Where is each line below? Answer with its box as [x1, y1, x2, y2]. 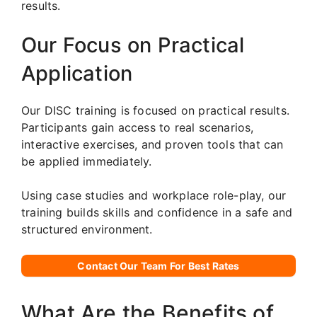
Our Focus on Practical [21, 32, 245, 57]
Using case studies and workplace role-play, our [21, 188, 287, 202]
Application [21, 60, 133, 86]
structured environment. [21, 221, 153, 236]
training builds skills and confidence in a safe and [21, 204, 293, 219]
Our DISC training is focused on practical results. [21, 103, 290, 117]
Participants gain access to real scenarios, [21, 120, 254, 134]
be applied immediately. [21, 154, 152, 168]
